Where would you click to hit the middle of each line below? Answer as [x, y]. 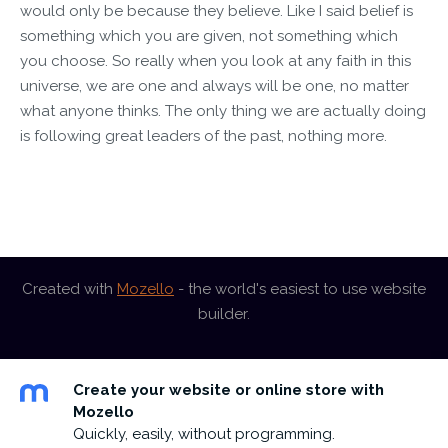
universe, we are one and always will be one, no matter [214, 85]
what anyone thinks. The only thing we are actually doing [223, 110]
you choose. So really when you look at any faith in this [215, 60]
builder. [224, 313]
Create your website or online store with [228, 390]
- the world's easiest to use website [300, 288]
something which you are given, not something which [209, 35]
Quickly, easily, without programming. [204, 434]
